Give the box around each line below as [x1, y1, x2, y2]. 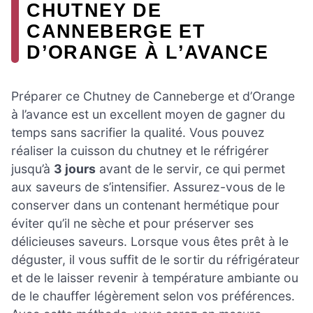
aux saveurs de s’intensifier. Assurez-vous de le [11, 180, 285, 195]
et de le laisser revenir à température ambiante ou [11, 270, 298, 286]
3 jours [54, 161, 96, 177]
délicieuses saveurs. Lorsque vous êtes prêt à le [11, 234, 289, 249]
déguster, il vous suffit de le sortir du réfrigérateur [11, 252, 300, 268]
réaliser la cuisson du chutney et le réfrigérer [11, 143, 269, 159]
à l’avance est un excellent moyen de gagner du [11, 107, 285, 122]
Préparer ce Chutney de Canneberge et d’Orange [11, 89, 295, 104]
